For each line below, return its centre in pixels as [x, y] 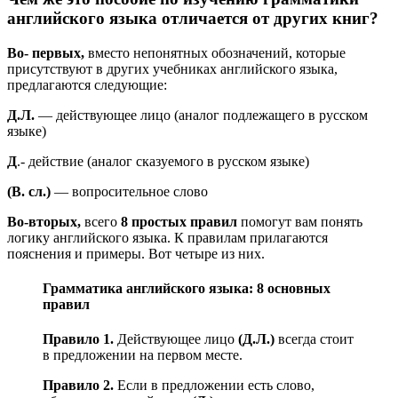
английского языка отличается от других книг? [193, 19]
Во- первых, [46, 52]
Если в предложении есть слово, [214, 386]
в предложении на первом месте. [143, 355]
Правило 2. [78, 386]
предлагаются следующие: [87, 84]
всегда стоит [314, 339]
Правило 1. [78, 339]
